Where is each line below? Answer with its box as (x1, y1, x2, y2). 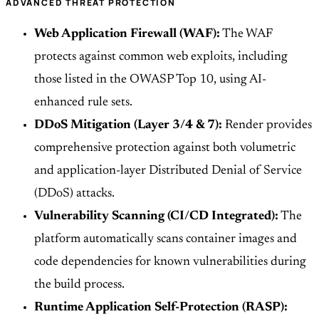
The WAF (220, 28, 272, 41)
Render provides (222, 119, 312, 132)
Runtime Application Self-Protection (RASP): (34, 301, 288, 315)
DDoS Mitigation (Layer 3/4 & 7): (34, 119, 222, 132)
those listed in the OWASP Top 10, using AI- (34, 73, 266, 87)
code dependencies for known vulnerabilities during (34, 256, 306, 269)
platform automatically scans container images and (34, 233, 297, 246)
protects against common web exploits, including (34, 51, 288, 64)
